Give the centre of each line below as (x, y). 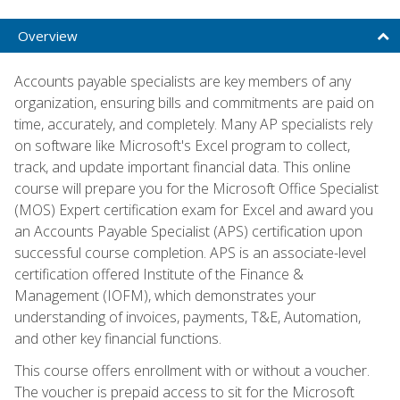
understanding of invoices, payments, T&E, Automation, (187, 317)
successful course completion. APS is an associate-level (190, 252)
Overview (48, 35)
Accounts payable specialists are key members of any (183, 81)
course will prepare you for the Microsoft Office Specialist (196, 188)
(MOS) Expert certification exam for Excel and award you (194, 209)
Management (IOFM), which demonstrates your (165, 295)
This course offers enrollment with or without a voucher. (192, 370)
